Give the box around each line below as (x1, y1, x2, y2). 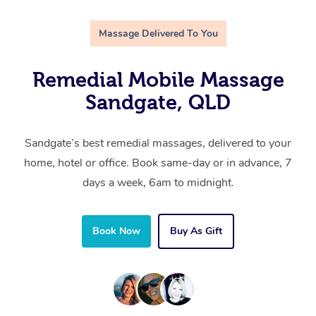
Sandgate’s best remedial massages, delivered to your (25, 135, 291, 152)
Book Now (92, 224, 140, 238)
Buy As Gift (170, 224, 222, 238)
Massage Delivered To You (98, 27, 218, 41)
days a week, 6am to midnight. (82, 175, 234, 191)
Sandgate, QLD (85, 91, 231, 114)
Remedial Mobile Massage (32, 68, 284, 92)
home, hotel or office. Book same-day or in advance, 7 (24, 155, 292, 171)
